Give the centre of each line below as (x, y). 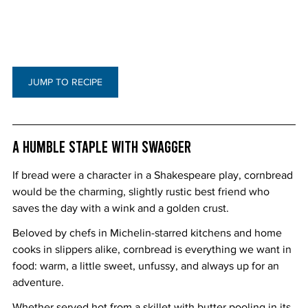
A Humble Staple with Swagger (102, 146)
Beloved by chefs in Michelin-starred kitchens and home (148, 232)
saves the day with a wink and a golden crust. (121, 208)
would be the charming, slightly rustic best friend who (142, 191)
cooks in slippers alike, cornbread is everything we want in (153, 249)
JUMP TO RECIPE (65, 81)
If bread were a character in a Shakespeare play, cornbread (154, 175)
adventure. (38, 282)
